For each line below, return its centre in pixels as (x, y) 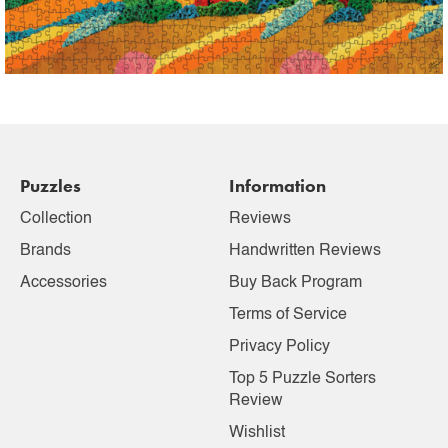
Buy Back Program (295, 282)
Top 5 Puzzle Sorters (302, 378)
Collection (56, 218)
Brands (45, 250)
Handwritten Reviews (305, 250)
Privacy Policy (279, 346)
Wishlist (257, 432)
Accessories (63, 282)
